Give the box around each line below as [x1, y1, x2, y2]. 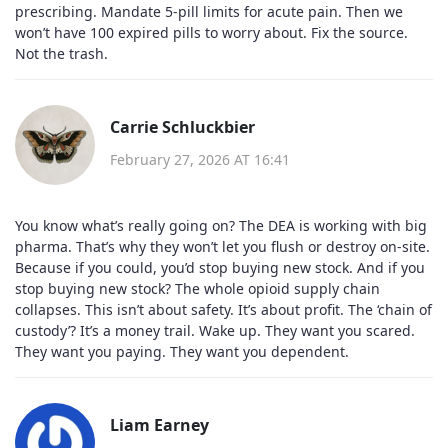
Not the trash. [15, 43, 108, 63]
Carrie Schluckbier [110, 116, 255, 138]
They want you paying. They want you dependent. [15, 341, 349, 361]
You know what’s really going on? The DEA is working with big [15, 215, 427, 235]
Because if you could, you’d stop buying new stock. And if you [15, 257, 425, 277]
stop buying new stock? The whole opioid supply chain [15, 278, 380, 298]
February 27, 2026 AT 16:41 [110, 150, 290, 169]
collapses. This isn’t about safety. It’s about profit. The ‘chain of [15, 299, 432, 319]
